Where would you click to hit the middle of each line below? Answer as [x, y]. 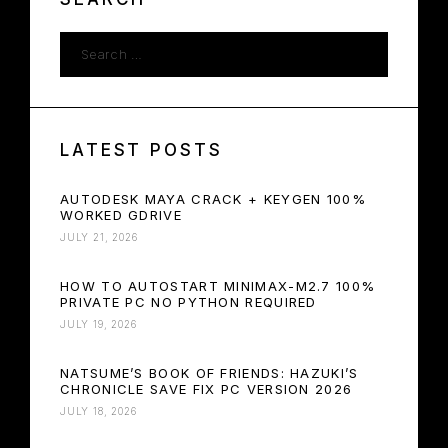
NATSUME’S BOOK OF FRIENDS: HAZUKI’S [209, 373]
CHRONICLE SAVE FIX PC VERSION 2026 [206, 389]
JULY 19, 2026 [98, 324]
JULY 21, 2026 [99, 237]
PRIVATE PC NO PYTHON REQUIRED [188, 302]
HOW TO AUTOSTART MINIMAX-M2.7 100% [218, 286]
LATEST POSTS [141, 150]
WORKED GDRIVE [121, 215]
